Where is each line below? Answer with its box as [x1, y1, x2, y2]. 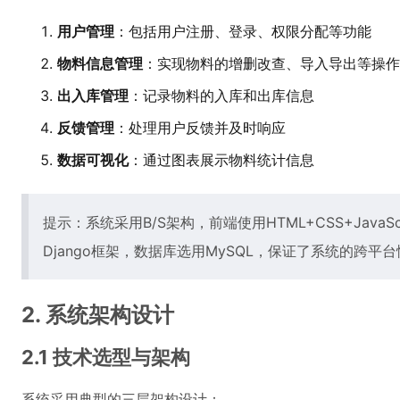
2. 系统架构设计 [21, 302, 174, 328]
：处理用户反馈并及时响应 [114, 119, 286, 137]
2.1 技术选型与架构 [21, 346, 190, 369]
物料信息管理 [57, 54, 143, 72]
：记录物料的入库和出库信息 [129, 87, 314, 104]
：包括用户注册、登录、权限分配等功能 [114, 22, 371, 40]
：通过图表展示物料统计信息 [129, 151, 314, 169]
